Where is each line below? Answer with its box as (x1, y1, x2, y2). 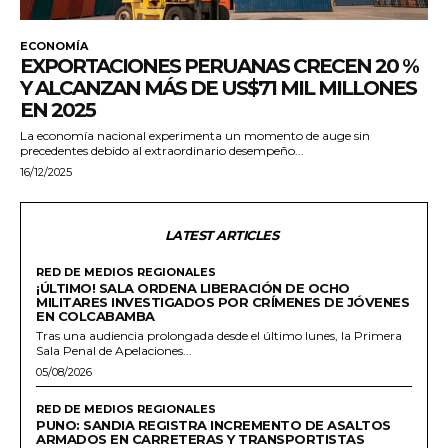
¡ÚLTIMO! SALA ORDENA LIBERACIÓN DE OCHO (36, 280, 350, 297)
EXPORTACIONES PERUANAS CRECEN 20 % (20, 54, 418, 79)
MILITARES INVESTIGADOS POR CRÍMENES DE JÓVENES (36, 294, 409, 311)
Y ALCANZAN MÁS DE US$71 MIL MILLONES (20, 76, 416, 101)
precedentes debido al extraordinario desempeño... (20, 143, 304, 159)
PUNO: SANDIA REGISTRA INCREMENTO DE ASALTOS (36, 417, 391, 434)
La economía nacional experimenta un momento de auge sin (20, 128, 370, 144)
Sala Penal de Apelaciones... (36, 343, 192, 359)
